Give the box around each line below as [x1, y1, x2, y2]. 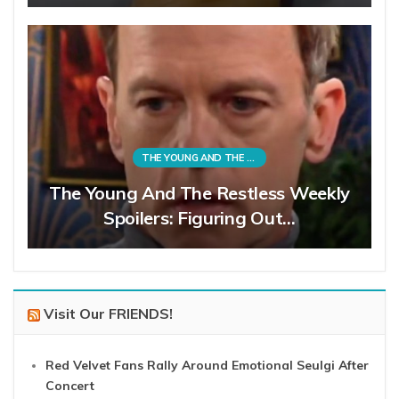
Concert [45, 377, 94, 394]
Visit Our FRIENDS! [44, 304, 173, 322]
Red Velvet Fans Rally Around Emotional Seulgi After [45, 356, 369, 373]
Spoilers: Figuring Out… [102, 206, 297, 229]
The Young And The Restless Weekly [48, 181, 351, 204]
